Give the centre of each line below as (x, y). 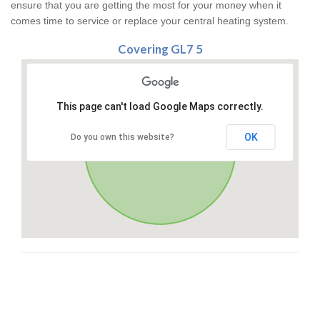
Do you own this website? (122, 137)
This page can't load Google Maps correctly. (160, 107)
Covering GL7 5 (160, 49)
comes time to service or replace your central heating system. (150, 21)
